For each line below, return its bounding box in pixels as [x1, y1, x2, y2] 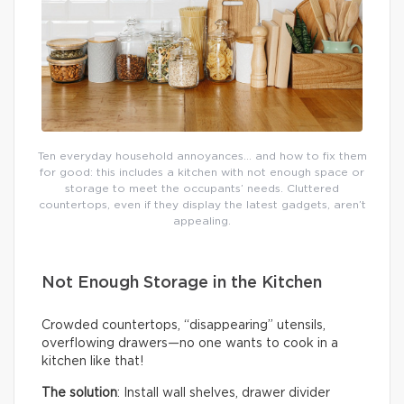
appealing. [173, 215, 231, 226]
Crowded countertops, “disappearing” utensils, [41, 318, 326, 332]
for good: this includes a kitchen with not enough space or [40, 166, 364, 178]
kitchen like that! [41, 354, 143, 368]
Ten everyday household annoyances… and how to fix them [37, 150, 367, 161]
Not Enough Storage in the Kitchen [41, 274, 322, 291]
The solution [41, 386, 117, 399]
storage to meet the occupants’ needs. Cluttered [65, 182, 339, 194]
